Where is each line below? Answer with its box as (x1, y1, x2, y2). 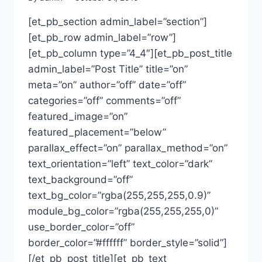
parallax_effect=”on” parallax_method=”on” (28, 142, 227, 154)
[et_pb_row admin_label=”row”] (28, 31, 176, 43)
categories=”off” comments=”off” (28, 94, 181, 106)
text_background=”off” (28, 173, 133, 185)
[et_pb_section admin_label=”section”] (28, 15, 207, 27)
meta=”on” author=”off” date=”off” (28, 78, 186, 91)
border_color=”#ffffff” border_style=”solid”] (28, 236, 227, 249)
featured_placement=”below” (28, 126, 166, 138)
